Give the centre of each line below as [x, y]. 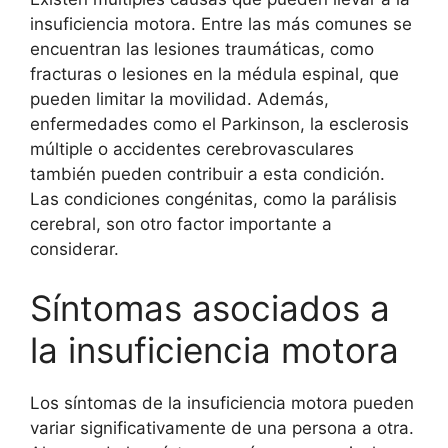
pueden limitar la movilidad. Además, [179, 98]
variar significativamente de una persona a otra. [222, 428]
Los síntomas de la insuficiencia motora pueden [222, 403]
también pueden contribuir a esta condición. [207, 173]
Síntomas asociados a [210, 308]
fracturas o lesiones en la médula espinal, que [214, 73]
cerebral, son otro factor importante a [181, 223]
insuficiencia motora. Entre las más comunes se [221, 23]
